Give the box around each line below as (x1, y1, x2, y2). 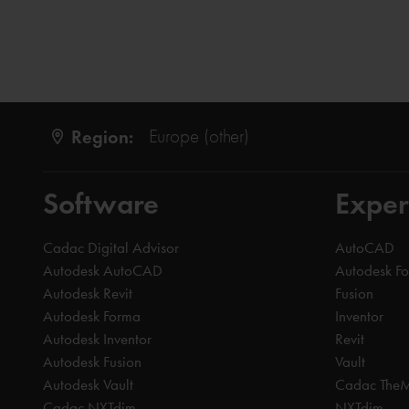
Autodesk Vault (43, 375, 133, 394)
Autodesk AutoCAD (43, 261, 163, 280)
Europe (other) (148, 125, 249, 148)
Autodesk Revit (43, 284, 132, 303)
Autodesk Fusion (43, 352, 142, 372)
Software (43, 185, 159, 223)
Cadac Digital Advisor (43, 238, 179, 257)
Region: (70, 124, 133, 149)
